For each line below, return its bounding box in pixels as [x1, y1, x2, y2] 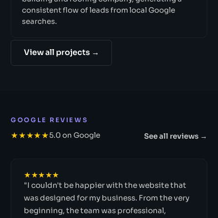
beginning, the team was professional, [23, 205, 166, 215]
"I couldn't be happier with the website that [23, 180, 186, 190]
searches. [21, 17, 57, 26]
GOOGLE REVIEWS [11, 116, 89, 124]
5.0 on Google [49, 131, 100, 140]
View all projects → [23, 47, 99, 57]
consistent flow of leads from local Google [21, 5, 175, 15]
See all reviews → [144, 132, 207, 141]
